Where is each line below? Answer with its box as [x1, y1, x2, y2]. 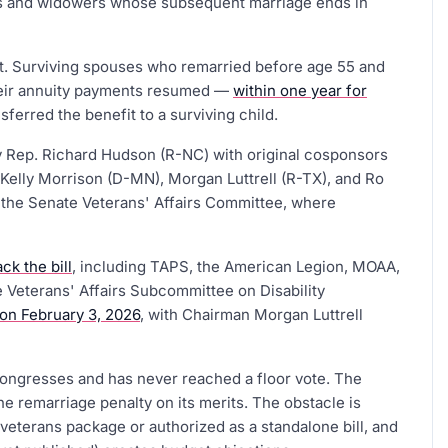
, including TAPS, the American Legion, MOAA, [72, 257, 400, 276]
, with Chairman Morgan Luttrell [140, 305, 363, 324]
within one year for [233, 81, 367, 100]
